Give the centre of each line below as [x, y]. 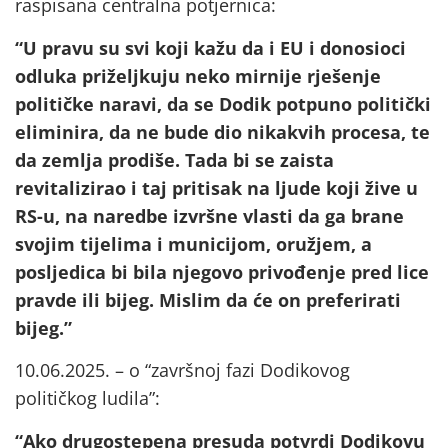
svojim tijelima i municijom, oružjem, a [193, 243]
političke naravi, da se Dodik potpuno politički [223, 103]
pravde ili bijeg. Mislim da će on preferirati [208, 299]
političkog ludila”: [87, 398]
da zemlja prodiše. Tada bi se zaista [174, 159]
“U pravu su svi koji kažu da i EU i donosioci [210, 47]
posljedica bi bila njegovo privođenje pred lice [222, 271]
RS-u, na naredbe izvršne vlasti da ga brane [209, 215]
